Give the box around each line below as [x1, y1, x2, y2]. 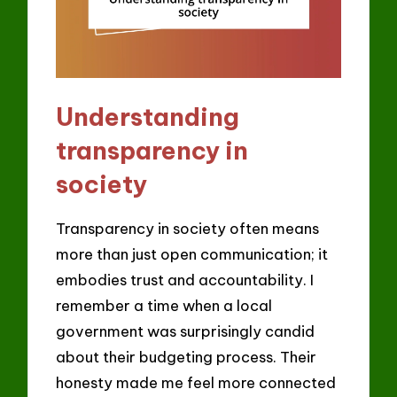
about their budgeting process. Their [56, 346, 317, 366]
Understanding [56, 101, 240, 133]
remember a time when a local [56, 295, 273, 315]
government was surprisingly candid [56, 321, 315, 340]
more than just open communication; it [56, 244, 329, 263]
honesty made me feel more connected [56, 372, 337, 392]
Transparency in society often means [56, 218, 320, 237]
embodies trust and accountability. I [56, 269, 315, 289]
